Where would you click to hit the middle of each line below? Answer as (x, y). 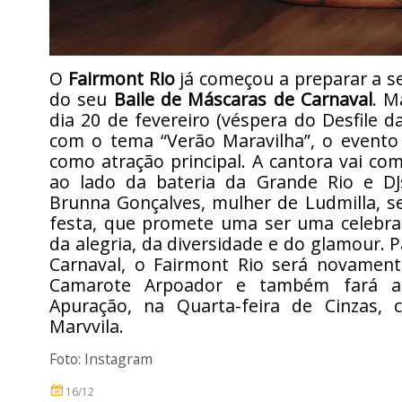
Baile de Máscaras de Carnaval (243, 99)
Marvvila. (87, 326)
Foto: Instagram (101, 359)
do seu (82, 99)
